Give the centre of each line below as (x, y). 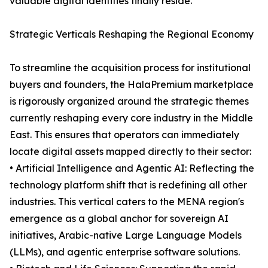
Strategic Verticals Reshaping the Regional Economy (132, 34)
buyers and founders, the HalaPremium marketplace (132, 85)
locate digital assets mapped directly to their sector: (130, 152)
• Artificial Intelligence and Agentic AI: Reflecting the (132, 168)
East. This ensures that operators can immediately (124, 135)
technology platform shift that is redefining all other (128, 185)
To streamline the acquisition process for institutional (130, 68)
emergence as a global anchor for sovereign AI (119, 219)
